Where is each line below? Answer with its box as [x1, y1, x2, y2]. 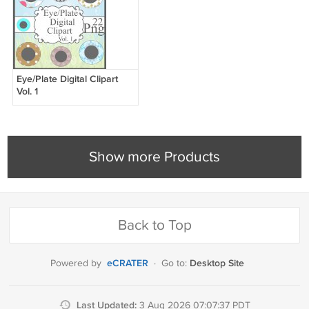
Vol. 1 [16, 86, 38, 98]
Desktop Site [190, 257, 244, 270]
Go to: [161, 258, 190, 270]
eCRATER [107, 257, 148, 270]
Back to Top [117, 217, 192, 235]
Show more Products [89, 148, 220, 166]
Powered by [50, 258, 101, 270]
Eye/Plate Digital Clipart [16, 73, 118, 86]
